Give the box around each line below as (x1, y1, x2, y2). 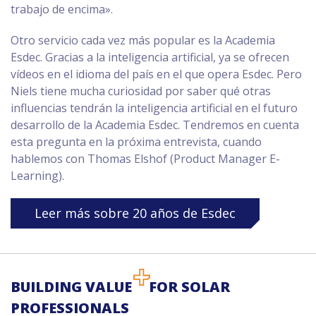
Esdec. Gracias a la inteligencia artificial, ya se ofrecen (11, 49, 289, 65)
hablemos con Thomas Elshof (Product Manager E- (11, 151, 280, 166)
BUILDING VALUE (11, 277, 132, 296)
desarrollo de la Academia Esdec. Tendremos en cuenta (11, 117, 299, 133)
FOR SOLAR (149, 277, 230, 296)
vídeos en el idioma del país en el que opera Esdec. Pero (11, 66, 302, 82)
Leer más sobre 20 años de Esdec (35, 205, 236, 221)
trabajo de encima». (11, 1, 113, 17)
